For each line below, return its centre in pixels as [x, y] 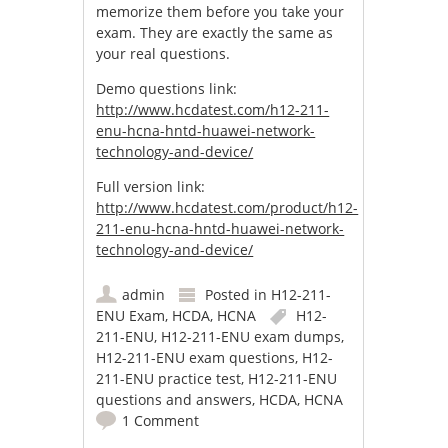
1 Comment [161, 421]
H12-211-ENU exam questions [196, 358]
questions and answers [174, 400]
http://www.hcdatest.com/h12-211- [213, 110]
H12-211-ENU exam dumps [251, 337]
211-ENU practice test [169, 379]
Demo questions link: [167, 89]
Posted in [238, 295]
